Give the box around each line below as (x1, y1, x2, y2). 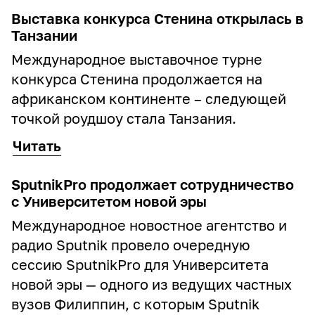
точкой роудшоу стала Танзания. (11, 110, 236, 127)
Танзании (11, 27, 77, 44)
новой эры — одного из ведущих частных (11, 276, 292, 292)
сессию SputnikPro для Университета (11, 256, 269, 273)
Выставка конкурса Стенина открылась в (11, 10, 304, 27)
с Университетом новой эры (11, 193, 207, 210)
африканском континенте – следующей (11, 90, 286, 107)
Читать (13, 137, 61, 154)
